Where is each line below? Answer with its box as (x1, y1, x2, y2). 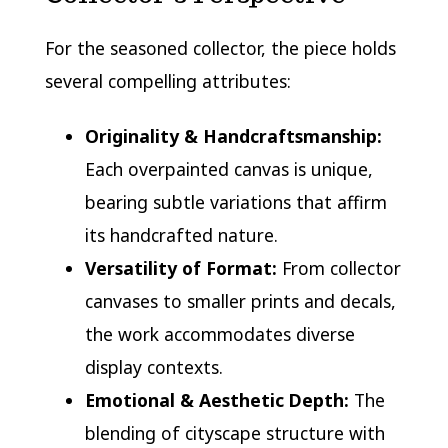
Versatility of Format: (84, 255, 277, 280)
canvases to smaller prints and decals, (84, 288, 396, 313)
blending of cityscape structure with (84, 420, 385, 445)
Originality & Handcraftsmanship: (84, 123, 382, 148)
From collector (276, 255, 401, 280)
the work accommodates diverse (84, 321, 355, 346)
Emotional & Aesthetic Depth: (84, 387, 349, 412)
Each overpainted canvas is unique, (84, 156, 373, 181)
